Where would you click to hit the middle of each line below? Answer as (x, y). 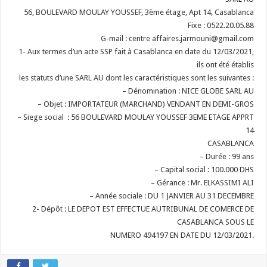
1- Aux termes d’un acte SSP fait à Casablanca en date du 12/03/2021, (136, 52)
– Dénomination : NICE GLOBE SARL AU (188, 91)
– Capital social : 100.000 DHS (204, 170)
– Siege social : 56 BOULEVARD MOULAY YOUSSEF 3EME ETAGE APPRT (135, 117)
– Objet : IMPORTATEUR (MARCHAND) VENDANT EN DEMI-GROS (145, 104)
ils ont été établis (225, 65)
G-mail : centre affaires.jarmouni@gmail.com (177, 38)
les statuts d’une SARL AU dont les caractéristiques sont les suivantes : (136, 78)
